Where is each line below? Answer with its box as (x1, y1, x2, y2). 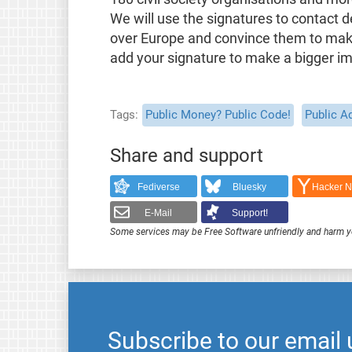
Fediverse (137, 181, 180, 193)
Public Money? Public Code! (145, 107, 291, 122)
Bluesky (233, 181, 267, 193)
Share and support (109, 144, 263, 167)
